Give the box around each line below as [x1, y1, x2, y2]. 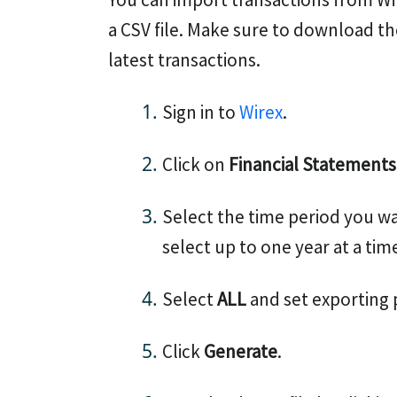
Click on [162, 152, 229, 176]
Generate [204, 339, 277, 363]
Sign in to [162, 100, 239, 124]
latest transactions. [108, 48, 261, 72]
